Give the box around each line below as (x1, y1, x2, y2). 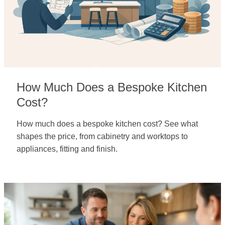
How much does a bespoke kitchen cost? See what (17, 120, 198, 128)
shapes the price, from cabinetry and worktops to (17, 132, 188, 141)
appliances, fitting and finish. (17, 145, 118, 153)
